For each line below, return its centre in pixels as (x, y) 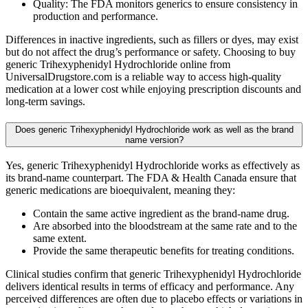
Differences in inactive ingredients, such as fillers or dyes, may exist (152, 39)
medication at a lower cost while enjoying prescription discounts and (153, 89)
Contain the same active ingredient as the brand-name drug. (161, 214)
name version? (154, 140)
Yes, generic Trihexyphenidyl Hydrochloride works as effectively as (153, 166)
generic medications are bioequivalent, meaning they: (120, 190)
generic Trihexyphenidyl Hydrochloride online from (118, 64)
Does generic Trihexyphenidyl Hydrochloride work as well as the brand (154, 129)
